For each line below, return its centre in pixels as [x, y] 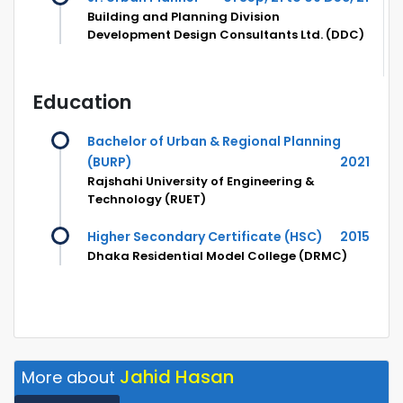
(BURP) [110, 161]
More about [71, 377]
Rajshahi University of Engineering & [201, 181]
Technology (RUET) [147, 199]
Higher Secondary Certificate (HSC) [205, 236]
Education [82, 102]
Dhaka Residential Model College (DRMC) [217, 255]
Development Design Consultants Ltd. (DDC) [226, 34]
